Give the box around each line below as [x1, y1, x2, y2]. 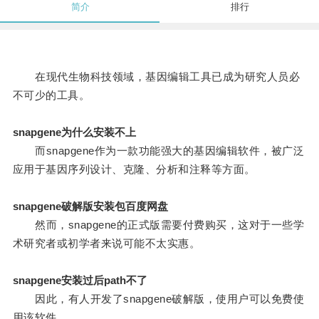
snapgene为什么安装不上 [12, 126, 136, 139]
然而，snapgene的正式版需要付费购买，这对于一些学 [12, 219, 305, 231]
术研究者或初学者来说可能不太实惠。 [12, 237, 201, 250]
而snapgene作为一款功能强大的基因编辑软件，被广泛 [12, 145, 305, 157]
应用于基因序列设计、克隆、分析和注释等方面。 [12, 163, 256, 176]
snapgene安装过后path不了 [12, 274, 147, 287]
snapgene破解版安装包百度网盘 [12, 200, 168, 213]
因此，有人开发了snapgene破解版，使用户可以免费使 [12, 293, 305, 305]
